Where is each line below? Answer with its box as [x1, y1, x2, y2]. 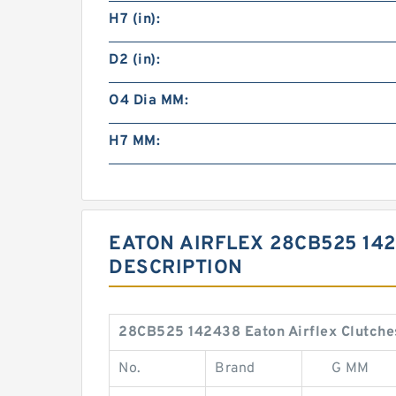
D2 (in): [109, 51, 160, 69]
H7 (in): [109, 11, 160, 28]
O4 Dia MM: [109, 92, 188, 110]
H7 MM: [109, 133, 160, 150]
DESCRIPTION [109, 256, 243, 280]
